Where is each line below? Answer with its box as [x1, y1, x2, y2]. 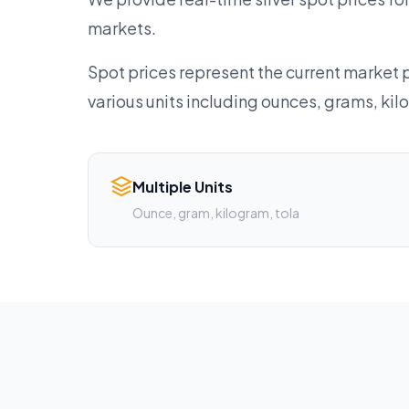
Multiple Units [132, 177, 233, 196]
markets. [88, 17, 156, 38]
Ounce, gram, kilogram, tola [132, 204, 299, 221]
